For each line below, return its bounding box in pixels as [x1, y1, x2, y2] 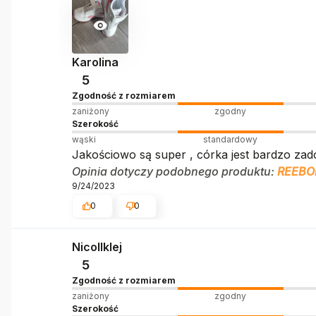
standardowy [203, 133, 258, 145]
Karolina [71, 54, 119, 69]
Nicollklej [71, 240, 122, 255]
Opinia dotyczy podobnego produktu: [71, 164, 277, 178]
